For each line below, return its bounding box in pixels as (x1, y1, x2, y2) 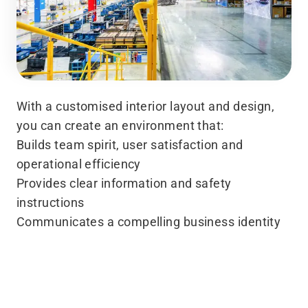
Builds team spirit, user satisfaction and (16, 137, 243, 153)
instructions (16, 195, 85, 210)
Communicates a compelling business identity (16, 214, 281, 230)
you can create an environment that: (16, 118, 224, 133)
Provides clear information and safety (16, 176, 232, 191)
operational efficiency (16, 157, 141, 172)
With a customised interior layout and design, (16, 99, 275, 114)
